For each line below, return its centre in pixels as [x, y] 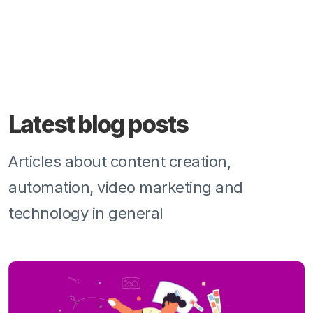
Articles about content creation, [119, 162]
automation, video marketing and [126, 188]
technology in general [86, 213]
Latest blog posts [99, 124]
